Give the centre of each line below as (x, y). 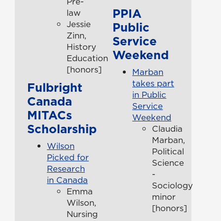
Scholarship (62, 129)
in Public (149, 94)
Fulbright (55, 87)
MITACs (50, 115)
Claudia (167, 129)
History (81, 47)
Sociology (173, 185)
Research (66, 168)
